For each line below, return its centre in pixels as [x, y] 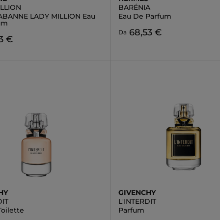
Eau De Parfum [145, 16]
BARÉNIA [134, 7]
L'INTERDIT [137, 201]
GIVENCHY [137, 192]
